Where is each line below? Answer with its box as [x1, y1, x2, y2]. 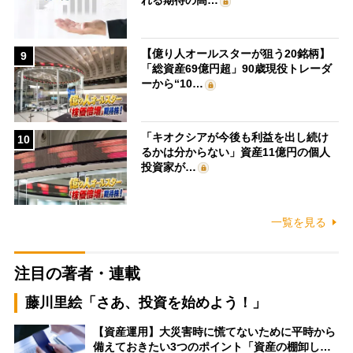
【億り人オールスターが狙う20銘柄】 [141, 47, 331, 61]
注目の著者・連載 [13, 265, 140, 283]
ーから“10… [141, 77, 204, 91]
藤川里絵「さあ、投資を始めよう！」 [24, 295, 266, 311]
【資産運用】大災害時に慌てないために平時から [92, 325, 336, 339]
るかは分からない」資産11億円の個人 [141, 145, 331, 158]
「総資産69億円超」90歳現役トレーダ [141, 62, 333, 76]
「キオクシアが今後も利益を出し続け [141, 130, 329, 143]
